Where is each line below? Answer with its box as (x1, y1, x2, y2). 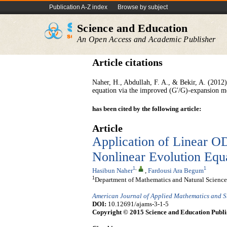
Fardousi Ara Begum (148, 166, 204, 174)
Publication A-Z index (49, 4, 107, 11)
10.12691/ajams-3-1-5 (106, 200, 169, 208)
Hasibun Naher (92, 166, 133, 174)
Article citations (92, 57, 163, 68)
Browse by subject (118, 4, 168, 11)
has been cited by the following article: (92, 105, 201, 112)
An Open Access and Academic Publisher (77, 35, 216, 44)
